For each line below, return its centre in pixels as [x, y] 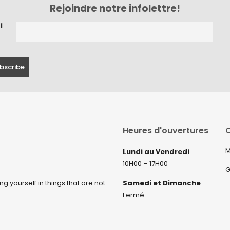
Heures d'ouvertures [166, 131]
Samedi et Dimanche [162, 183]
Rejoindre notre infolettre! [115, 8]
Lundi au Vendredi [156, 152]
